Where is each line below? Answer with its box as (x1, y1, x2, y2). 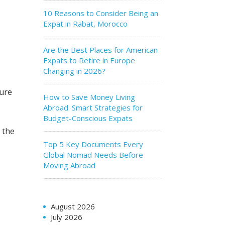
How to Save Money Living (43, 92, 135, 102)
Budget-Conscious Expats (43, 113, 133, 123)
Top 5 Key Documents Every (43, 139, 143, 149)
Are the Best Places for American (43, 45, 158, 55)
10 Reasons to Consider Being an (43, 8, 158, 18)
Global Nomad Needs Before (43, 150, 143, 160)
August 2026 (51, 201, 95, 211)
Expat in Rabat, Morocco (43, 19, 128, 29)
